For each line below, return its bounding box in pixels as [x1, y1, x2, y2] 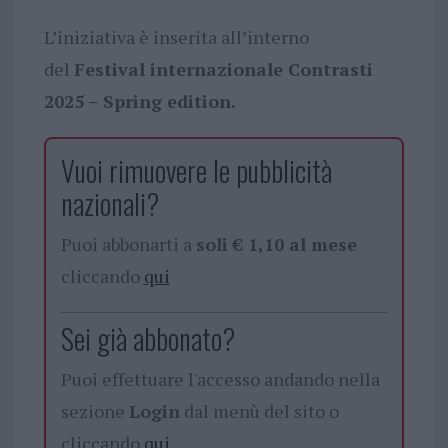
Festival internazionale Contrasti [73, 57, 373, 82]
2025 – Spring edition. [43, 89, 236, 114]
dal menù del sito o [179, 399, 339, 424]
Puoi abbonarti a [60, 232, 196, 257]
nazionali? [60, 183, 159, 225]
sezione [60, 399, 129, 424]
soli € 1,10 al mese [195, 232, 357, 257]
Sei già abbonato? [60, 318, 235, 360]
